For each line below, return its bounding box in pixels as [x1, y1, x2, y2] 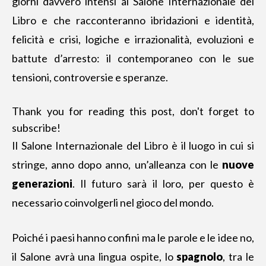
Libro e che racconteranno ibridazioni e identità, [12, 14, 254, 27]
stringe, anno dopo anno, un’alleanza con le [12, 158, 222, 171]
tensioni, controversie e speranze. [12, 71, 168, 84]
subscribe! [12, 121, 61, 134]
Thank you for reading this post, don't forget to [12, 104, 254, 118]
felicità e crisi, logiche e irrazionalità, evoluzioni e [12, 33, 254, 46]
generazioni [12, 177, 72, 190]
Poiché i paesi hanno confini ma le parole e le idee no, [12, 231, 254, 244]
